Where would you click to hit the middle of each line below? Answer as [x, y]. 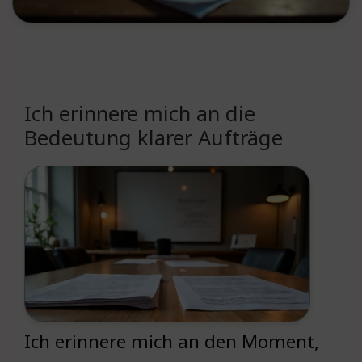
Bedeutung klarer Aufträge [154, 138]
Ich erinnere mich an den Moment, [172, 342]
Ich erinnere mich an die [140, 114]
